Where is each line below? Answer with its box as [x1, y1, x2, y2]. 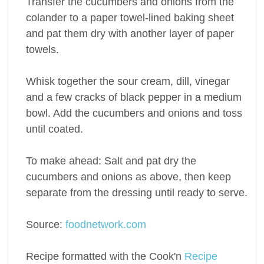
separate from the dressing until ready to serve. [25, 186, 247, 199]
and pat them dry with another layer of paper [25, 27, 234, 39]
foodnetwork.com [65, 218, 146, 230]
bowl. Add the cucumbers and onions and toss [25, 107, 242, 119]
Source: [25, 218, 65, 230]
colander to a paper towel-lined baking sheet [25, 11, 234, 24]
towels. [25, 43, 59, 55]
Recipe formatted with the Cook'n [25, 250, 184, 262]
